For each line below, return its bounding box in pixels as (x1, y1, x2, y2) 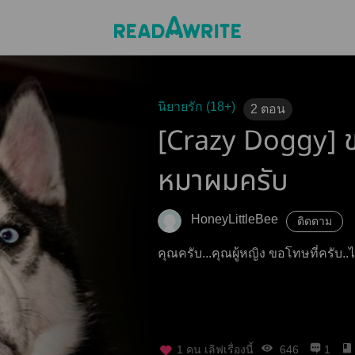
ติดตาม (297, 215, 332, 227)
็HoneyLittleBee (191, 212, 278, 226)
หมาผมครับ (158, 159, 288, 204)
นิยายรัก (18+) (158, 100, 235, 113)
